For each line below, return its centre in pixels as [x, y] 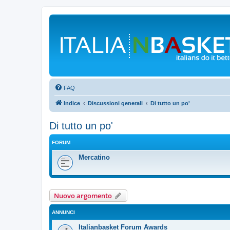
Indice [72, 103]
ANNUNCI [63, 212]
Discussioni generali [115, 103]
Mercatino [94, 157]
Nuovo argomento [83, 196]
